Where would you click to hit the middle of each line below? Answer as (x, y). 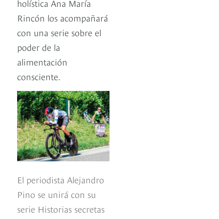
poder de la (39, 47)
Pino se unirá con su (56, 194)
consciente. (39, 76)
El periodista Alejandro (61, 179)
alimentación (42, 62)
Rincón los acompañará (63, 18)
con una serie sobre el (59, 32)
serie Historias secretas (61, 208)
